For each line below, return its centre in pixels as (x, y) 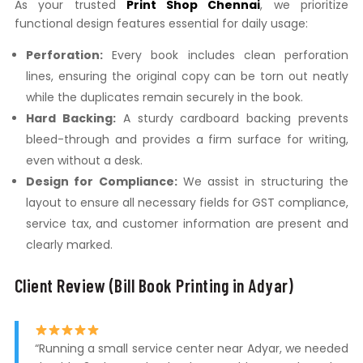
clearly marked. (69, 245)
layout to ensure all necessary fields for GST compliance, (187, 203)
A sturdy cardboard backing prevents (232, 119)
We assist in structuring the (263, 182)
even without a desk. (84, 161)
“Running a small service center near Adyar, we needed (192, 349)
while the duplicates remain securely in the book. (164, 98)
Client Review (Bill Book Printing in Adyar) (154, 286)
